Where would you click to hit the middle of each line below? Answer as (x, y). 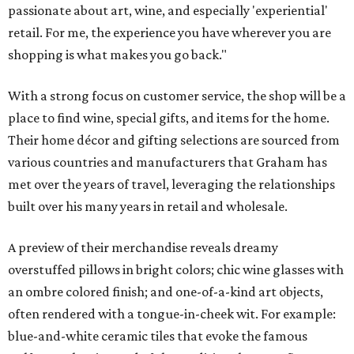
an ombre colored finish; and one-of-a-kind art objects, (166, 292)
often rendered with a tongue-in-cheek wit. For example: (172, 314)
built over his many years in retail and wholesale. (148, 206)
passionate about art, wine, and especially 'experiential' (168, 10)
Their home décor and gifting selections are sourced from (174, 140)
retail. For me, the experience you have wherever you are (169, 32)
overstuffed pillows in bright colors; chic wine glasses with (176, 269)
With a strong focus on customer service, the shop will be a (177, 96)
